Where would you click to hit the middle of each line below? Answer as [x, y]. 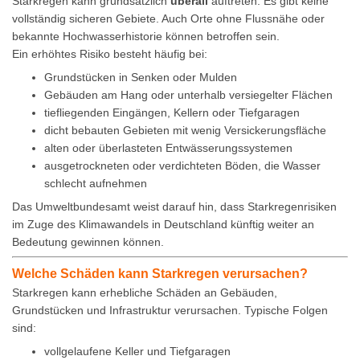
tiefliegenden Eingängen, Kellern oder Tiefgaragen [172, 113]
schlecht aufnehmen [96, 184]
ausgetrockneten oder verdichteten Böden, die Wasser [182, 166]
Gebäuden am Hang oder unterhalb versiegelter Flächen [188, 95]
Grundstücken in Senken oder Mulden [141, 78]
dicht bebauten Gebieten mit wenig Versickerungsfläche [185, 131]
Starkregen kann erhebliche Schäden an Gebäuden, [145, 293]
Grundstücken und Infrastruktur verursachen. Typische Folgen [170, 311]
